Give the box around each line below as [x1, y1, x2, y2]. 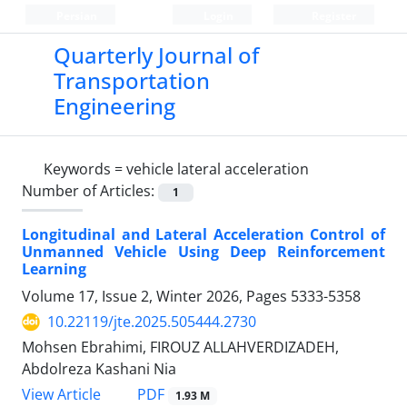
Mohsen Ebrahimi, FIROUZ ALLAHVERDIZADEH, [22, 337, 339, 358]
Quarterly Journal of [53, 40, 259, 70]
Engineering [53, 91, 175, 121]
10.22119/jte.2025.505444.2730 [47, 312, 256, 333]
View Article [22, 384, 101, 405]
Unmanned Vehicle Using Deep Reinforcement [22, 242, 385, 263]
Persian [53, 8, 97, 24]
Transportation [53, 65, 210, 95]
